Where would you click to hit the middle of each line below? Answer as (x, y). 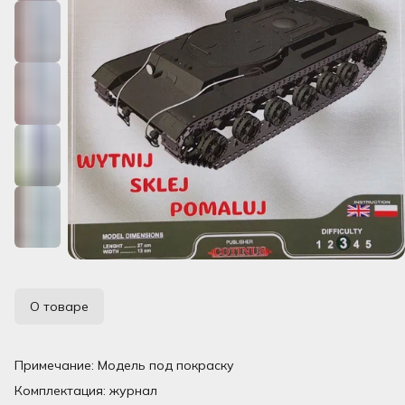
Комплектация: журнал (86, 390)
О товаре (59, 306)
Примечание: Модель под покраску (124, 365)
